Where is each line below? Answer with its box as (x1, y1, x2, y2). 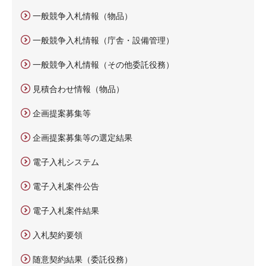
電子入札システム (33, 156, 99, 167)
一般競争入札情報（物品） (33, 10, 132, 21)
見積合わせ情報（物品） (33, 83, 124, 94)
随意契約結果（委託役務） (33, 254, 132, 265)
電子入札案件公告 (33, 180, 99, 192)
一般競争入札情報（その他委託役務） (33, 59, 174, 70)
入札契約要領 (33, 229, 83, 240)
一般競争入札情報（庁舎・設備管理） (33, 34, 174, 46)
